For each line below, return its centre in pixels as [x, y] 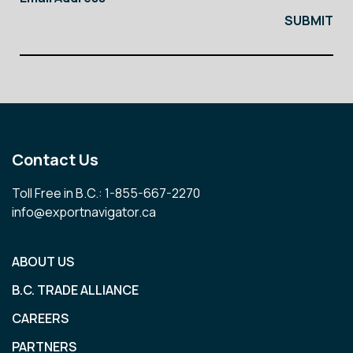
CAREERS [40, 318]
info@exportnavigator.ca [84, 212]
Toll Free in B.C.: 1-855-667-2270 [106, 193]
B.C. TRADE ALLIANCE [75, 290]
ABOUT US [43, 261]
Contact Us [55, 160]
